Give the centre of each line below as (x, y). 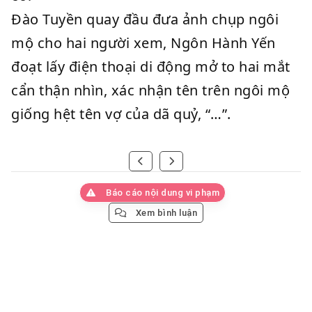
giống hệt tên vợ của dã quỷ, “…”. (121, 114)
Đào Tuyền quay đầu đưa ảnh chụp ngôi (145, 19)
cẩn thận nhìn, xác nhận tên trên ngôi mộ (150, 90)
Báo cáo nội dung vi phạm (162, 193)
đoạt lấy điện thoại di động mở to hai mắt (151, 67)
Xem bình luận (165, 213)
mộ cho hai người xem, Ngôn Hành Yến (143, 43)
